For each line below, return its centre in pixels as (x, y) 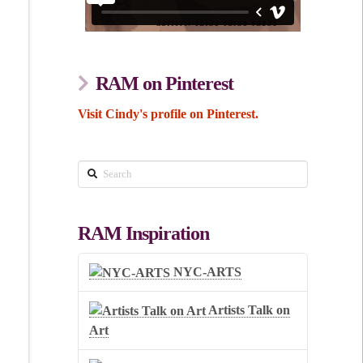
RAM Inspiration (143, 234)
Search (96, 170)
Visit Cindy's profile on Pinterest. (168, 113)
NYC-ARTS (206, 271)
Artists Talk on (248, 310)
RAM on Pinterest (164, 83)
